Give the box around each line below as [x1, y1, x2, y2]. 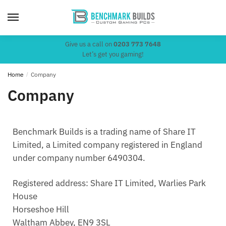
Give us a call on [65, 39, 114, 48]
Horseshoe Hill [13, 203, 69, 215]
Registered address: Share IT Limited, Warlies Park [13, 177, 206, 189]
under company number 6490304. [13, 152, 145, 163]
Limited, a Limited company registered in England [13, 139, 202, 150]
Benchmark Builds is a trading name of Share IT [13, 126, 196, 137]
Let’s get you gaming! [82, 49, 144, 59]
